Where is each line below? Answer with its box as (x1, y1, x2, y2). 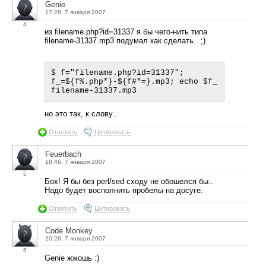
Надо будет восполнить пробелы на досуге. (45, 185, 203, 195)
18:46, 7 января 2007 (45, 158, 106, 165)
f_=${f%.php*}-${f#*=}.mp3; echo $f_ (51, 77, 217, 87)
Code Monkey (45, 226, 93, 235)
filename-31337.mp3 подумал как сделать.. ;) (45, 36, 205, 46)
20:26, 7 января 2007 (45, 235, 106, 242)
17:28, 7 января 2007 (45, 9, 106, 16)
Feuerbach (45, 149, 81, 159)
